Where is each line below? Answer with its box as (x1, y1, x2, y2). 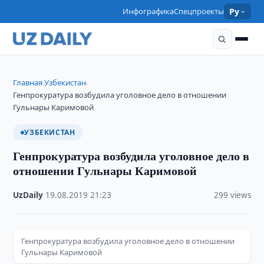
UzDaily (13, 190, 44, 200)
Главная (13, 77, 43, 88)
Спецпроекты (174, 6, 225, 16)
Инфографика (123, 6, 174, 16)
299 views (213, 190, 251, 200)
